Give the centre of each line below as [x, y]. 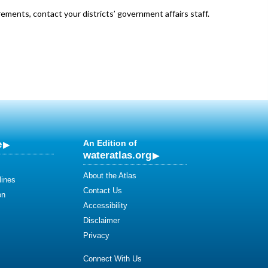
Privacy [96, 235]
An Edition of [110, 143]
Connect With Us [112, 259]
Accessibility [105, 205]
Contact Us [103, 191]
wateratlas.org [117, 155]
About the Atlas [110, 176]
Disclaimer [101, 220]
